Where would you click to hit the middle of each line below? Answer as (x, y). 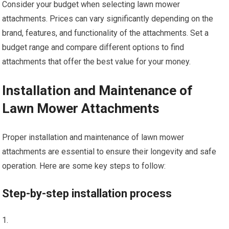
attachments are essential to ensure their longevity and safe (109, 151)
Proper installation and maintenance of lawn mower (93, 137)
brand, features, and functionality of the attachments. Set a (106, 33)
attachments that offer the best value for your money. (97, 61)
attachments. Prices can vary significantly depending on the (108, 18)
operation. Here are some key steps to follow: (84, 166)
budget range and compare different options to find (93, 47)
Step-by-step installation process (87, 193)
